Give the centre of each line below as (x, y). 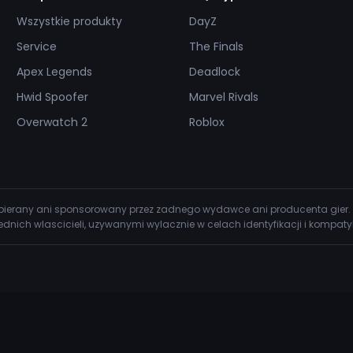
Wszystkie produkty (70, 21)
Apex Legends (55, 72)
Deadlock (214, 72)
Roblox (206, 122)
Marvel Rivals (223, 97)
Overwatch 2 (52, 122)
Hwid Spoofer (53, 97)
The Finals (216, 46)
